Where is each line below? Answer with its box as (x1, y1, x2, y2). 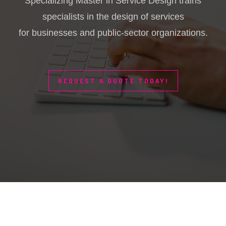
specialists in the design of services (42, 12, 184, 22)
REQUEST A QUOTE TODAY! (58, 77, 168, 85)
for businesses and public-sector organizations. (18, 28, 208, 38)
